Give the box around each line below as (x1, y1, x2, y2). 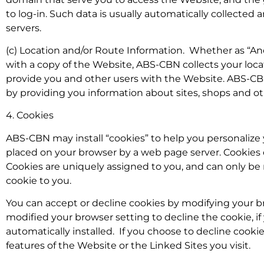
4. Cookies (6, 110, 54, 121)
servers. (6, 22, 41, 34)
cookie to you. (6, 174, 71, 186)
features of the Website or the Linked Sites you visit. (6, 240, 250, 252)
